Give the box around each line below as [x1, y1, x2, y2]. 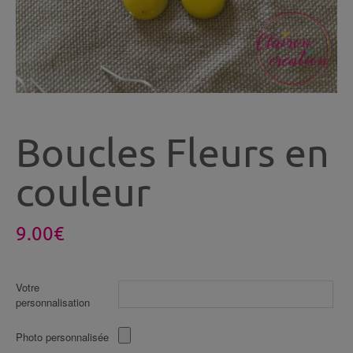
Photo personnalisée [16, 329, 109, 345]
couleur [16, 169, 150, 215]
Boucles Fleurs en [16, 129, 329, 176]
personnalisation [16, 295, 90, 310]
